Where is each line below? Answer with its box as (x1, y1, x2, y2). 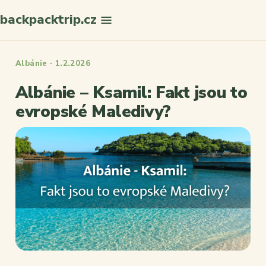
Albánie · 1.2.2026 (15, 58, 91, 69)
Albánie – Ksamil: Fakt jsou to (15, 81, 248, 104)
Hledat (221, 57, 253, 70)
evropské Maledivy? (15, 100, 171, 123)
